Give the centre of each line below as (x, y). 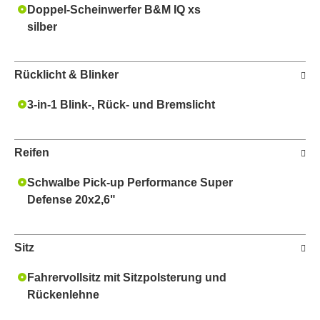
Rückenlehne (63, 294)
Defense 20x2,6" (71, 199)
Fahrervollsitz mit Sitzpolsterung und (127, 277)
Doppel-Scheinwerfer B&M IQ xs (114, 9)
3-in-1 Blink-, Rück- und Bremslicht (121, 104)
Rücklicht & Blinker (66, 74)
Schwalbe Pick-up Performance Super (130, 182)
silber (42, 26)
